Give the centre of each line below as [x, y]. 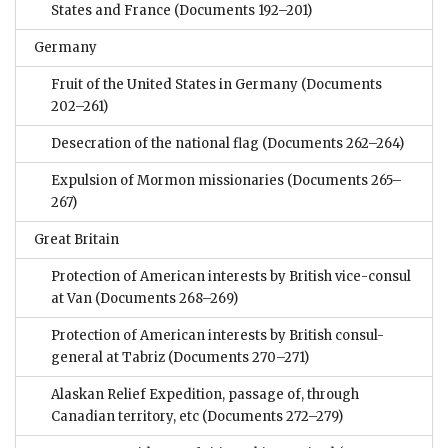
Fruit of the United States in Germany [174, 85]
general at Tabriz [108, 358]
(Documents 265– [343, 181]
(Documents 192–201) [241, 11]
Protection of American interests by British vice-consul [231, 277]
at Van [71, 299]
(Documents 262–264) [331, 144]
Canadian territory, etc [125, 417]
